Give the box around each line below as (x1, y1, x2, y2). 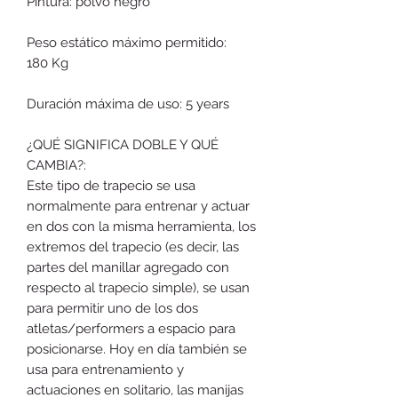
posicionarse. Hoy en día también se (27, 340, 247, 357)
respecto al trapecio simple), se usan (27, 279, 250, 296)
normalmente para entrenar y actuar (27, 197, 250, 214)
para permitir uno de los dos (27, 299, 198, 316)
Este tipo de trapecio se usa (27, 177, 195, 194)
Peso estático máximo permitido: (27, 34, 227, 51)
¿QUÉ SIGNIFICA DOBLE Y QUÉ (27, 136, 219, 153)
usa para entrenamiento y (27, 361, 184, 378)
